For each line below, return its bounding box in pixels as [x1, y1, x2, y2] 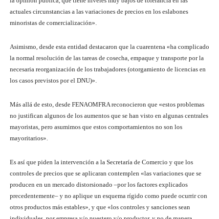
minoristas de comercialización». [10, 19, 97, 27]
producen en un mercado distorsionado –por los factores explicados [10, 181, 188, 189]
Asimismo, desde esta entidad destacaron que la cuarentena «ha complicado [10, 43, 209, 51]
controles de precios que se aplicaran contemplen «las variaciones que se [10, 170, 201, 177]
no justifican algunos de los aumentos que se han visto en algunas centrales [10, 112, 208, 120]
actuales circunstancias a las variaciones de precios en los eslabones [10, 8, 188, 16]
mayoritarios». [10, 134, 48, 142]
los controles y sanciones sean [111, 203, 190, 211]
